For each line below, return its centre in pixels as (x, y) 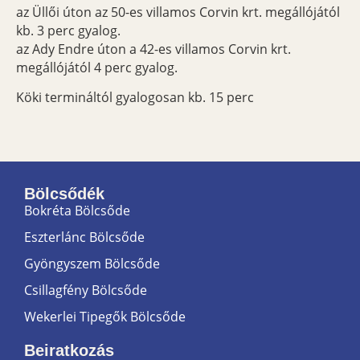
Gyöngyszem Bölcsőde (92, 264)
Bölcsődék (64, 194)
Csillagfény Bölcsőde (86, 290)
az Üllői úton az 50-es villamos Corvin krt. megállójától (178, 12)
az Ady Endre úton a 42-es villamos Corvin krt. (153, 49)
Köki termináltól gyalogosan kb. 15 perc (135, 98)
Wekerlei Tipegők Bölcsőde (105, 317)
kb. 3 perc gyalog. (68, 30)
